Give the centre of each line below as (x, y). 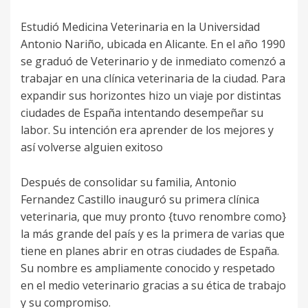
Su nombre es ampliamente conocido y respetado (148, 268)
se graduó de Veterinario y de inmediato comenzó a (153, 62)
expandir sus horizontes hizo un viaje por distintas (151, 96)
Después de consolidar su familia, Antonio (129, 183)
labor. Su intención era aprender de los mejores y (147, 130)
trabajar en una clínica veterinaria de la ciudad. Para (153, 79)
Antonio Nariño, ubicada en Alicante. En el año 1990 (153, 44)
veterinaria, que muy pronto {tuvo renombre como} (153, 217)
